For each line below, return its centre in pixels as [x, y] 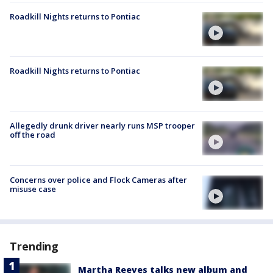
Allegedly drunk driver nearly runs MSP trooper [102, 125]
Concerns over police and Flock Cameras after [98, 179]
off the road [33, 134]
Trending [34, 246]
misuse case [33, 189]
